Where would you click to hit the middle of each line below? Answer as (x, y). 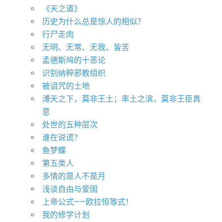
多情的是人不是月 (74, 176)
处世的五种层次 (70, 124)
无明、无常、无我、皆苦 (86, 47)
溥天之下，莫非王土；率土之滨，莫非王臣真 (121, 99)
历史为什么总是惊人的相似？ (94, 21)
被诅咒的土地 (66, 86)
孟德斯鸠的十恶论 (74, 60)
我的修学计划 (66, 215)
